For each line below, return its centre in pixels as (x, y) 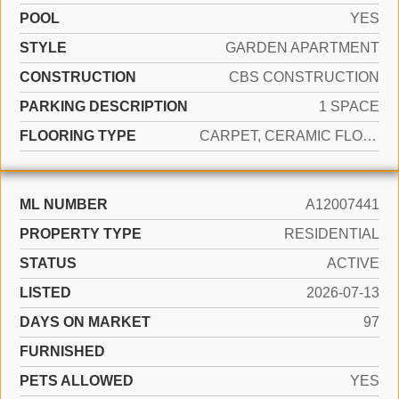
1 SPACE (349, 106)
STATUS (48, 263)
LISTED (45, 293)
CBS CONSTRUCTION (304, 77)
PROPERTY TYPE (81, 234)
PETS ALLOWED (77, 381)
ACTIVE (353, 263)
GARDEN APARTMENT (302, 48)
